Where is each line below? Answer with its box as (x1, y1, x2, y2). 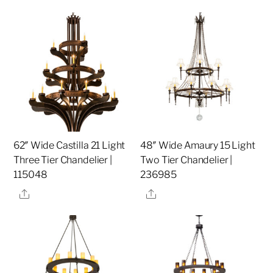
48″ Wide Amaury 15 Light (140, 139, 255, 151)
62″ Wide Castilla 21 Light (13, 139, 126, 151)
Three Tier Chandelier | (13, 154, 112, 166)
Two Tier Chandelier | (140, 154, 233, 166)
